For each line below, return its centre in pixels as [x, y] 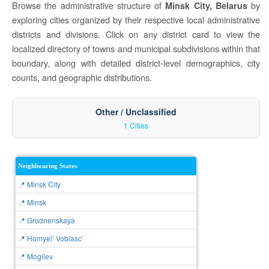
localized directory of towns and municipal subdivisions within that [136, 48]
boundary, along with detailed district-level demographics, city [136, 63]
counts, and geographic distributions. [82, 77]
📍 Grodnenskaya [47, 220]
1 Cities [136, 125]
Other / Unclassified [136, 112]
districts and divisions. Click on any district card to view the [136, 34]
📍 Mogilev [35, 256]
